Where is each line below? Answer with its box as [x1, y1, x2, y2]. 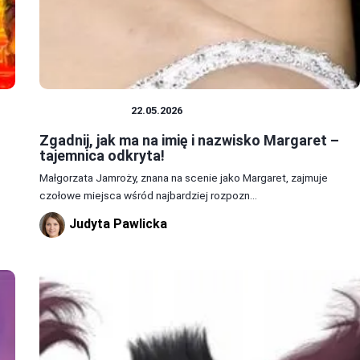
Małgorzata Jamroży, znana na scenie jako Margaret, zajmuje [39, 170, 328, 184]
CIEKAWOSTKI [47, 104, 124, 117]
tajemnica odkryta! [39, 146, 165, 164]
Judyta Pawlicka [68, 215, 167, 231]
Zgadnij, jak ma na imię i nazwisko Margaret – [39, 131, 339, 149]
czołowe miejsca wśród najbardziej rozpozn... [39, 188, 257, 202]
